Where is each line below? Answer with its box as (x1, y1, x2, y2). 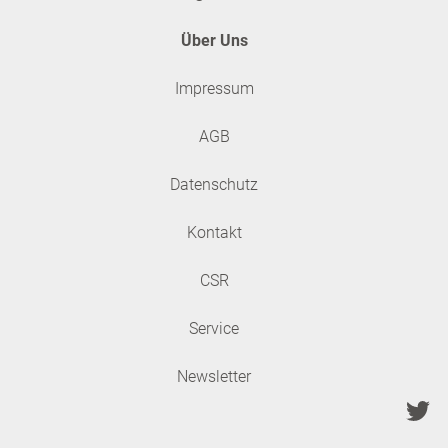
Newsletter (177, 367, 251, 386)
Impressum (174, 79, 254, 98)
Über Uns (180, 31, 248, 50)
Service (189, 319, 239, 338)
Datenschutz (170, 175, 258, 194)
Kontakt (186, 223, 242, 242)
